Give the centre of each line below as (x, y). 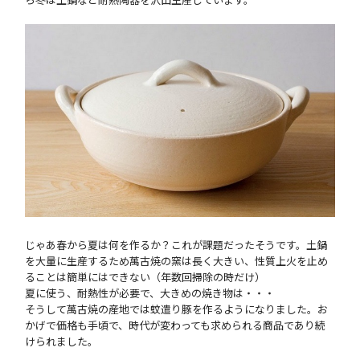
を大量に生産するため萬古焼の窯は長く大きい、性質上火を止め (177, 261)
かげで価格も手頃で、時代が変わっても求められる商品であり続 (176, 325)
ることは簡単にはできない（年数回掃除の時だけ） (145, 277)
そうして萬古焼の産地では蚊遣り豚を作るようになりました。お (177, 309)
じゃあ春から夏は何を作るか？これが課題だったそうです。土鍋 (176, 245)
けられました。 (62, 342)
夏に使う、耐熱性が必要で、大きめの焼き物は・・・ (150, 293)
